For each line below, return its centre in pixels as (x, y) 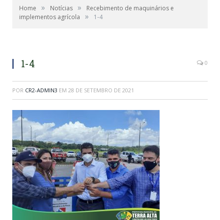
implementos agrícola (50, 17)
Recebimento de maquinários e (130, 8)
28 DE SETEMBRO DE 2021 (101, 90)
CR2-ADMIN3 (41, 90)
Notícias (61, 8)
